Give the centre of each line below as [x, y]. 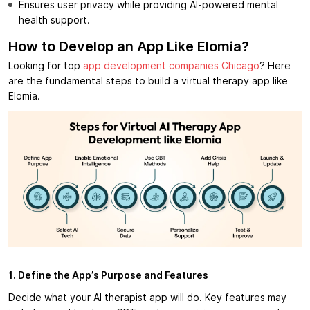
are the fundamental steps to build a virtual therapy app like [148, 81]
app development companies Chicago [171, 66]
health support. [54, 20]
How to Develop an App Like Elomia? [129, 47]
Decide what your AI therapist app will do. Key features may [147, 298]
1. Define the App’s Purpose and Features [108, 276]
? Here [275, 66]
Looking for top [46, 66]
